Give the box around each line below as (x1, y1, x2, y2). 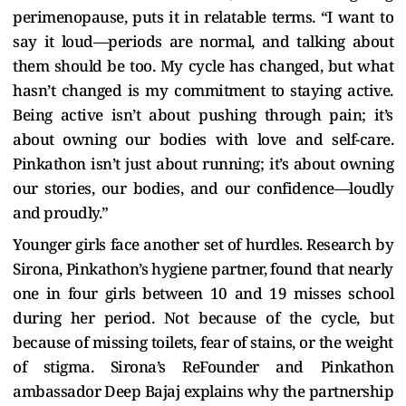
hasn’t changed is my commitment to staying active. (13, 79, 393, 101)
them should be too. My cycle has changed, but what (13, 54, 393, 76)
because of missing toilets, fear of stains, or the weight (13, 331, 393, 353)
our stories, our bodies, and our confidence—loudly (13, 177, 393, 198)
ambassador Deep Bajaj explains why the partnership (13, 380, 393, 401)
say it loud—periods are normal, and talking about (13, 30, 393, 52)
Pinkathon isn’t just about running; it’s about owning (13, 152, 393, 174)
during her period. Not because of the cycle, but (13, 306, 393, 328)
